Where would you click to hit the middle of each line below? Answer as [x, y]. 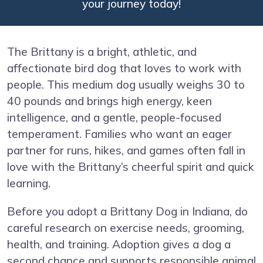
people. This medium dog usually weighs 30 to [126, 84]
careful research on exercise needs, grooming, [126, 227]
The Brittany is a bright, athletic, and [102, 51]
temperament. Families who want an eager [119, 134]
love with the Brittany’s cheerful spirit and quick [131, 166]
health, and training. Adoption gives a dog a [119, 244]
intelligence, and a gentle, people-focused [114, 117]
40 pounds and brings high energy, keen [109, 101]
